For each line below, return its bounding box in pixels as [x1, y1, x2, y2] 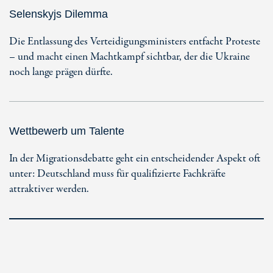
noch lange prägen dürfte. [9, 64, 113, 80]
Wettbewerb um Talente [9, 124, 124, 137]
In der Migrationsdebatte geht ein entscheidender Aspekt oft [9, 151, 260, 166]
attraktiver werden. [9, 181, 89, 197]
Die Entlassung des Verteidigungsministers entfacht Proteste [9, 34, 260, 49]
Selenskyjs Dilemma [9, 7, 108, 20]
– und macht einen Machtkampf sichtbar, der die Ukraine [9, 49, 250, 65]
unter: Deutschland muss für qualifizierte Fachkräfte [9, 166, 225, 182]
